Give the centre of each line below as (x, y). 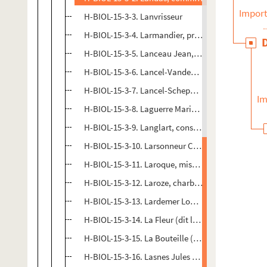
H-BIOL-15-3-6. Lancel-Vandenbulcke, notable (168, 72)
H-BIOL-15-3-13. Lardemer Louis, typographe (166, 201)
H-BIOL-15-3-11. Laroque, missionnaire (155, 164)
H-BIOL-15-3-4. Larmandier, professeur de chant (171, 35)
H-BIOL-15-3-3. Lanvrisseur (133, 16)
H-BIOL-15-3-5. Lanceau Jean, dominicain (161, 53)
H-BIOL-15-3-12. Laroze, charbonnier (151, 183)
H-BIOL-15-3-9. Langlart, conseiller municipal (167, 127)
